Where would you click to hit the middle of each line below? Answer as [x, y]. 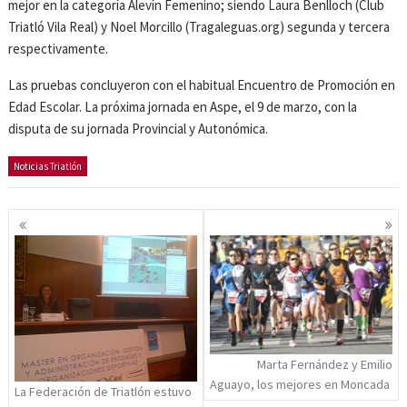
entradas [48, 262]
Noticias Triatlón [48, 167]
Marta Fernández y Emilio [324, 365]
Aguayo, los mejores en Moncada [300, 385]
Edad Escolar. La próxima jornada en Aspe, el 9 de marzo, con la [183, 107]
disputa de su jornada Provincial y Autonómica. [139, 129]
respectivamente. [59, 49]
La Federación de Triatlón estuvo [104, 391]
